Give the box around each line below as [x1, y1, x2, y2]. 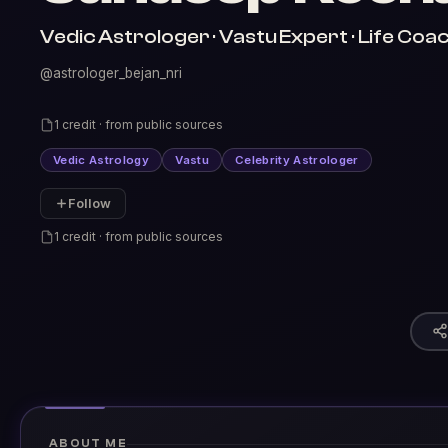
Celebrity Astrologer [234, 153, 359, 167]
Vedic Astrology [53, 153, 150, 167]
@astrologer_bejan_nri [40, 65, 182, 81]
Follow [68, 196, 111, 211]
